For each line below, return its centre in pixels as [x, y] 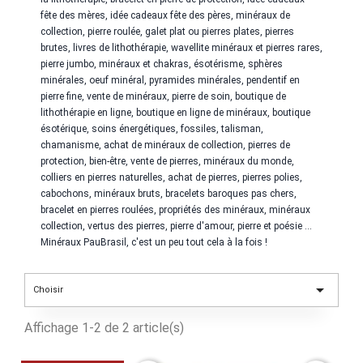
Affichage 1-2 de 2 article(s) [104, 328]
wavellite [190, 48]
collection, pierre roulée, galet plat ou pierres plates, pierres [167, 32]
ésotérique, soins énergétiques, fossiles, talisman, [152, 129]
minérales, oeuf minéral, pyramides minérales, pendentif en [170, 80]
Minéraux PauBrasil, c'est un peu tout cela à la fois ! [154, 242]
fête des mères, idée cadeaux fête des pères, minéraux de [165, 15]
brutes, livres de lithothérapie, [106, 48]
